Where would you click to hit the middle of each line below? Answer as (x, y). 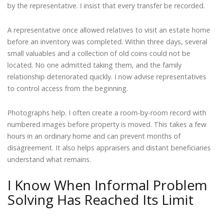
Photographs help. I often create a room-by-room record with (107, 112)
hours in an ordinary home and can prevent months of (94, 136)
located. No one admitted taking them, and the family (94, 65)
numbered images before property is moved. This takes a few (107, 124)
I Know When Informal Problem (107, 185)
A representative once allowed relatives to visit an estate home (109, 30)
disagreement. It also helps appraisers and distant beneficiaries (109, 147)
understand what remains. (49, 159)
